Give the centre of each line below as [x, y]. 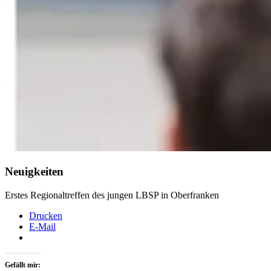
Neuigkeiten [34, 171]
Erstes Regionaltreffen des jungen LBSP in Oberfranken [112, 195]
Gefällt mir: [23, 265]
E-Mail [42, 226]
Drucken [46, 215]
